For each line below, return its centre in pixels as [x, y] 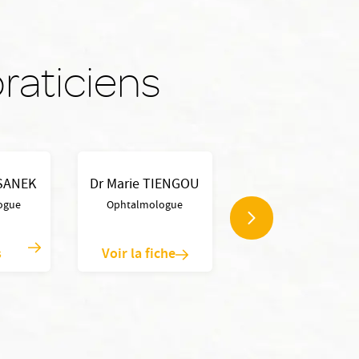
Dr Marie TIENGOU [145, 186]
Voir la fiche [138, 255]
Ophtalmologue [145, 206]
